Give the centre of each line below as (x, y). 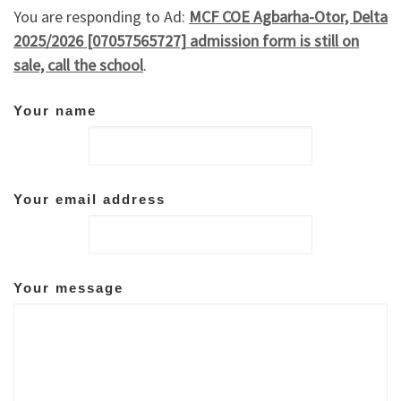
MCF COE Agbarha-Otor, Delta (288, 17)
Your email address (90, 199)
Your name (55, 110)
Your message (68, 287)
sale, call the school (78, 65)
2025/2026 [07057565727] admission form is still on (186, 41)
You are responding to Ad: (101, 17)
